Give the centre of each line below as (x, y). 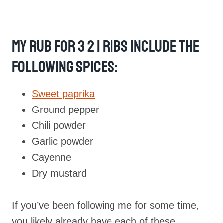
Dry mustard (59, 173)
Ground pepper (65, 110)
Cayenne (53, 158)
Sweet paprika (63, 94)
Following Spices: (66, 67)
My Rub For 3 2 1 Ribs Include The (106, 47)
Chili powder (59, 126)
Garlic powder (62, 142)
